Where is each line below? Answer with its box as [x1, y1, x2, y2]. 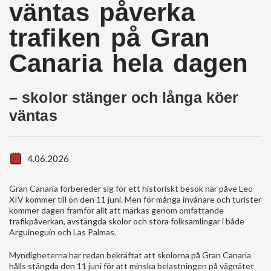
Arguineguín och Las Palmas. [9, 226, 116, 237]
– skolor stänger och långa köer [9, 88, 239, 106]
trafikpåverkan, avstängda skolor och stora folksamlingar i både [9, 215, 244, 226]
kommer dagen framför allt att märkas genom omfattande [9, 204, 224, 215]
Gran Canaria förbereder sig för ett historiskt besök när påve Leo [9, 183, 253, 194]
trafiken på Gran [9, 23, 211, 52]
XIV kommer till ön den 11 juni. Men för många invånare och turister [9, 194, 261, 204]
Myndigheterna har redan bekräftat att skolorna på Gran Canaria [9, 249, 251, 260]
